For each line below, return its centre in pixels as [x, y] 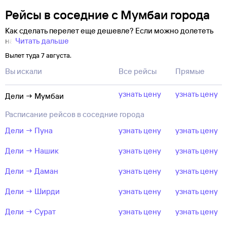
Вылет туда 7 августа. [38, 55]
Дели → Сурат [30, 212]
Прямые [190, 71]
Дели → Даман [32, 171]
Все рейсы [138, 71]
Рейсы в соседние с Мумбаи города [107, 15]
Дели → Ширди [32, 191]
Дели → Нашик [32, 151]
